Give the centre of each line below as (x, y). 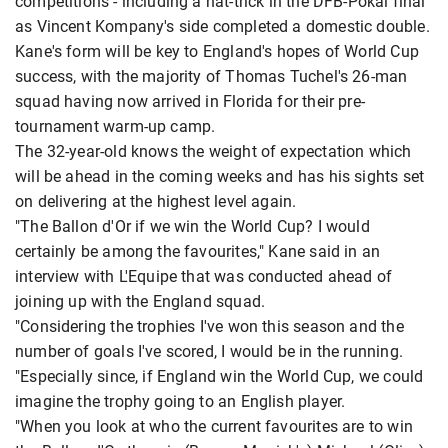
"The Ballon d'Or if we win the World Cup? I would (192, 226)
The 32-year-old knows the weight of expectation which (213, 151)
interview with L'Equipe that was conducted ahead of (204, 276)
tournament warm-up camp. (115, 126)
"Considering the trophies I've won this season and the (209, 326)
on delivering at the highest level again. (156, 201)
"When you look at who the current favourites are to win (214, 426)
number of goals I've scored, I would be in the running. (209, 351)
